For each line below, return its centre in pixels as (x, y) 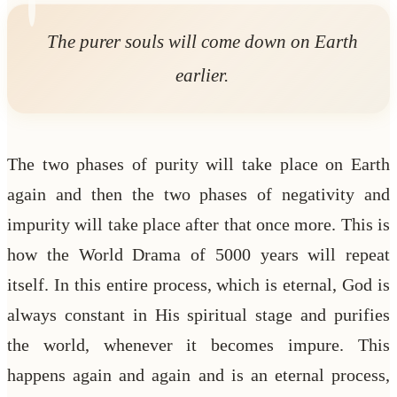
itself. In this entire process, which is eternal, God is (198, 284)
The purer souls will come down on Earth (202, 41)
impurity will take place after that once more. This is (198, 224)
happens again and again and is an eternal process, (198, 374)
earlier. (202, 74)
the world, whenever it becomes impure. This (198, 344)
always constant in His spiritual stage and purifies (198, 314)
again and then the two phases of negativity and (198, 194)
